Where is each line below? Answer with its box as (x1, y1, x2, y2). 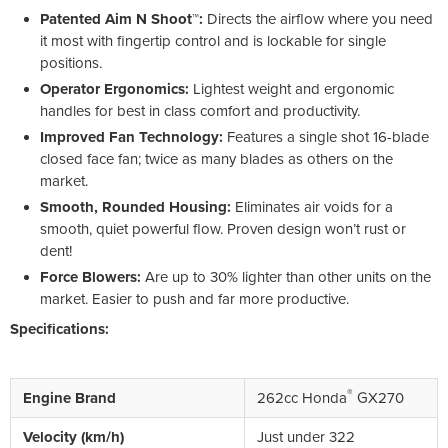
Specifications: (10, 319, 109, 338)
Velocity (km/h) (23, 427, 124, 446)
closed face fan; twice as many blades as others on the (40, 149, 393, 168)
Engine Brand (23, 388, 116, 407)
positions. (40, 53, 102, 72)
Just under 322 (257, 427, 355, 446)
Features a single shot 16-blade (227, 127, 429, 146)
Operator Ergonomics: (40, 79, 193, 98)
